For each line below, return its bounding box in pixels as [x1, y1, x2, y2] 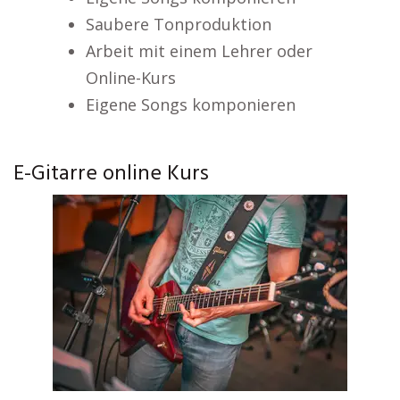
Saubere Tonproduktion [85, 13, 271, 35]
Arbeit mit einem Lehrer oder [85, 40, 312, 62]
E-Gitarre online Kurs [13, 157, 209, 191]
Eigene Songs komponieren [85, 94, 296, 115]
